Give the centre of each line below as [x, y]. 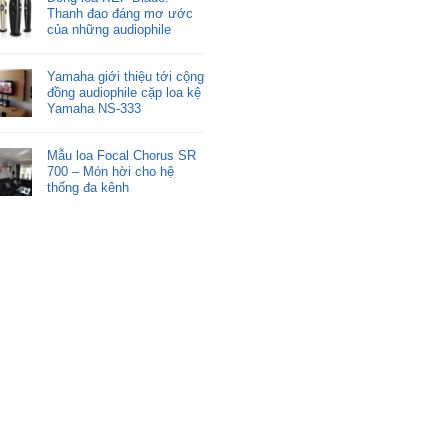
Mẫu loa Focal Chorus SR [121, 155]
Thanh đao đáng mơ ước [119, 13]
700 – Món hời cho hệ [110, 171]
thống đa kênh [87, 187]
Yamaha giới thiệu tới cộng [125, 76]
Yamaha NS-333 [93, 108]
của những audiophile [108, 29]
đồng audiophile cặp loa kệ [123, 92]
